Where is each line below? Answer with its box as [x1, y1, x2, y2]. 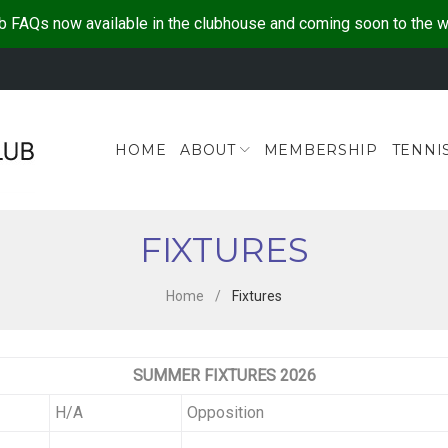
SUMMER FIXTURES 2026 [132, 366, 316, 386]
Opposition [187, 403, 264, 423]
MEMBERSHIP [263, 141, 378, 159]
